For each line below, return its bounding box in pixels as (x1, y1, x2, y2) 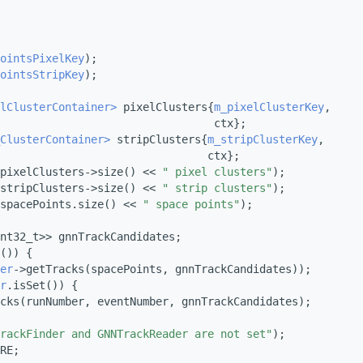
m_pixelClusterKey (214, 100, 324, 114)
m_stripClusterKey (207, 133, 318, 147)
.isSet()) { (6, 279, 78, 293)
